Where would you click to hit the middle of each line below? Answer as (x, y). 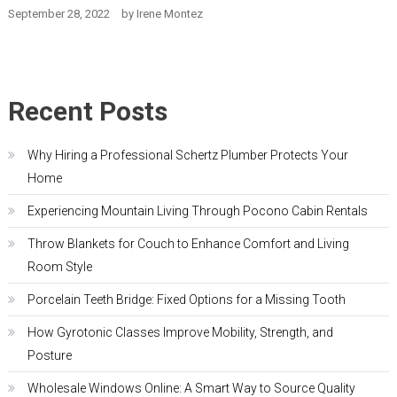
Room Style (59, 267)
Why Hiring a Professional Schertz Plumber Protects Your (187, 156)
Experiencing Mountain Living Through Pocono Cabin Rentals (197, 211)
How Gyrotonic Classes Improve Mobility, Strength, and (180, 333)
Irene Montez (169, 14)
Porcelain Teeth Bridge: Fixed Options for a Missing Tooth (186, 300)
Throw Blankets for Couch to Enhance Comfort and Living (188, 244)
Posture (49, 356)
